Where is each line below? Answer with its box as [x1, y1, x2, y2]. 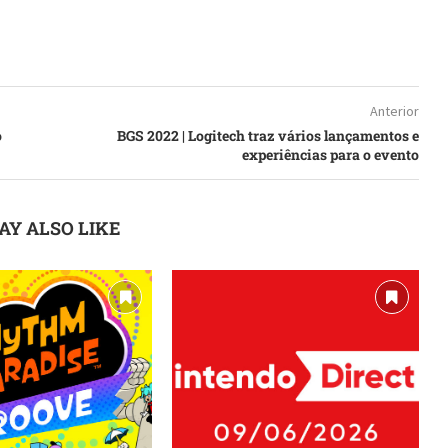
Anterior [369, 101, 419, 120]
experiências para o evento [241, 144, 419, 164]
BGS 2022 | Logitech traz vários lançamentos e [116, 125, 419, 145]
